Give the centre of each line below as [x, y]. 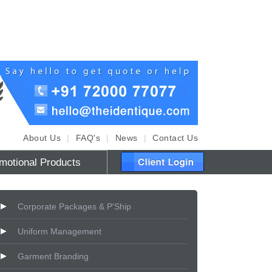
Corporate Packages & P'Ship [75, 206]
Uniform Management [60, 231]
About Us [42, 138]
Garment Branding [53, 256]
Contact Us [175, 138]
